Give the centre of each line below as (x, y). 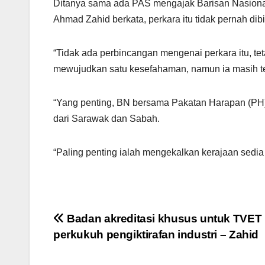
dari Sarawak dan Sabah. (108, 119)
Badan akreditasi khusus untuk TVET (163, 219)
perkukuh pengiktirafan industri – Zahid (156, 235)
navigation (101, 247)
